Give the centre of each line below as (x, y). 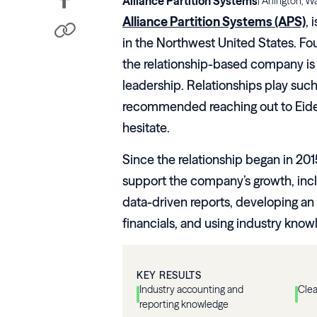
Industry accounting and (191, 290)
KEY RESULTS (169, 276)
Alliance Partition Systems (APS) (214, 22)
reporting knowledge (184, 305)
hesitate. (146, 128)
